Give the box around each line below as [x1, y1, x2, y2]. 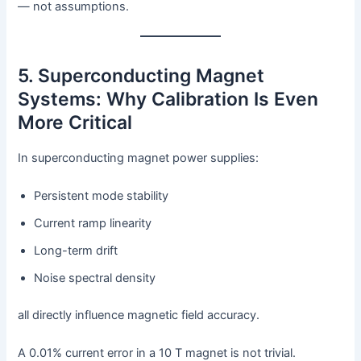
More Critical [18, 110, 133, 134]
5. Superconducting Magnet [18, 64, 265, 87]
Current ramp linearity [34, 215, 152, 230]
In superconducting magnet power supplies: [18, 150, 259, 165]
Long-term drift [34, 243, 118, 258]
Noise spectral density [34, 270, 156, 285]
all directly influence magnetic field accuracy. [18, 307, 260, 322]
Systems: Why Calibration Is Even [18, 87, 319, 110]
